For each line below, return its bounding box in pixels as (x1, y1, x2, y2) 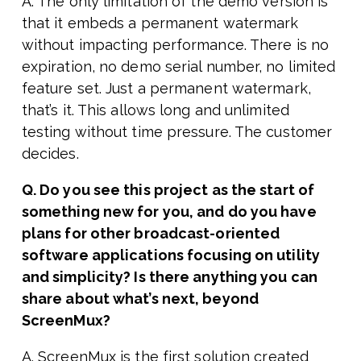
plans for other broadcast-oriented (21, 225, 280, 243)
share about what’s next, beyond (21, 290, 259, 308)
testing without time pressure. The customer (21, 123, 333, 141)
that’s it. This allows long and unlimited (21, 102, 289, 119)
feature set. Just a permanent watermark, (21, 80, 311, 98)
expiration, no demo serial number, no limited (21, 58, 336, 76)
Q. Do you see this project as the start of (21, 181, 315, 199)
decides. (21, 145, 79, 163)
